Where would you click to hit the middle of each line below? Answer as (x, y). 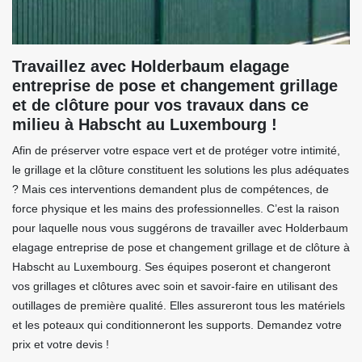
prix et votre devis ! (61, 345)
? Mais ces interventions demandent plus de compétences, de (170, 189)
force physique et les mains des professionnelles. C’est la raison (176, 209)
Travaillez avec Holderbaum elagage (151, 67)
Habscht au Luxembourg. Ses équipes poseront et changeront (171, 267)
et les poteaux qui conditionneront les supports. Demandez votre (177, 325)
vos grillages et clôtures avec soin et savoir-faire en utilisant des (175, 286)
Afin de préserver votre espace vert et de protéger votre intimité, (176, 151)
